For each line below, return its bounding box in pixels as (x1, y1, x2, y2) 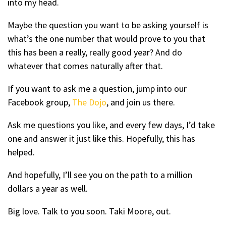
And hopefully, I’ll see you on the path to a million (8, 169, 192, 181)
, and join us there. (106, 96, 175, 108)
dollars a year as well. (8, 183, 88, 194)
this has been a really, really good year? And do (8, 46, 182, 58)
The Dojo (72, 96, 106, 108)
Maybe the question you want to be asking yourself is (8, 19, 208, 31)
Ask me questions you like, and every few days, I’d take (8, 119, 215, 131)
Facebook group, (8, 96, 72, 108)
